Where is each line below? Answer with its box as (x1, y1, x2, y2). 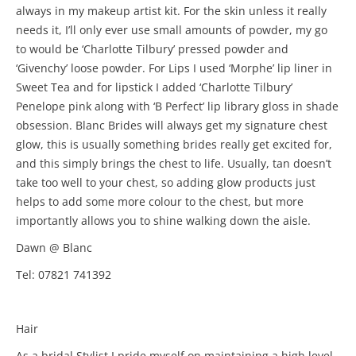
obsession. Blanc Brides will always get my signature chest (16, 118, 327, 133)
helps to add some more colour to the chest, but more (16, 194, 304, 209)
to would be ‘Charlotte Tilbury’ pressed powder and (16, 41, 288, 56)
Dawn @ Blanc (16, 240, 92, 255)
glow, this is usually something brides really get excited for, (16, 137, 332, 152)
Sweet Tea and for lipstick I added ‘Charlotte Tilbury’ (16, 79, 292, 95)
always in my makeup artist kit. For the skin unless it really (16, 3, 327, 18)
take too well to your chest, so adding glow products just (16, 175, 315, 190)
